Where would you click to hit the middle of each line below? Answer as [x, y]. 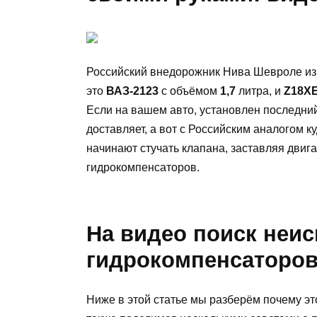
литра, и [260, 91]
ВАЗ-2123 [132, 91]
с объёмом [189, 91]
